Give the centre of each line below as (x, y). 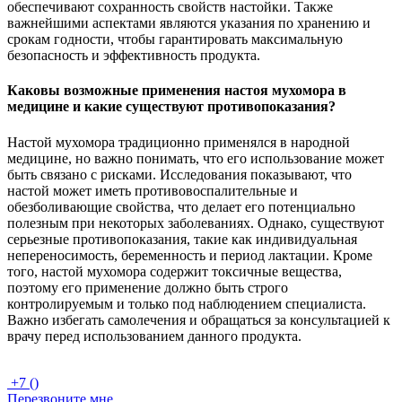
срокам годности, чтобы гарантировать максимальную (175, 39)
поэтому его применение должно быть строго (148, 287)
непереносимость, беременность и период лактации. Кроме (190, 255)
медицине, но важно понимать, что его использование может (196, 158)
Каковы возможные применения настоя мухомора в (177, 91)
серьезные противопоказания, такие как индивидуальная (182, 239)
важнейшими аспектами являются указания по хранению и (189, 23)
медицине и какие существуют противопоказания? (171, 107)
